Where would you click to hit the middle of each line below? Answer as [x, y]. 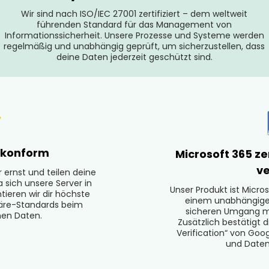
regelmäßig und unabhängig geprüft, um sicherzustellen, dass [134, 46]
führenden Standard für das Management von [134, 24]
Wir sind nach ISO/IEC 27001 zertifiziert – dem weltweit [134, 14]
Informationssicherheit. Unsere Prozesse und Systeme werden [134, 35]
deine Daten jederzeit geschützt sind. [134, 57]
